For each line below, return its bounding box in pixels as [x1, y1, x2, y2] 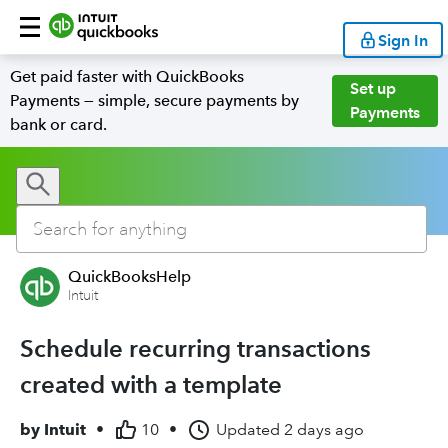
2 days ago [284, 420, 364, 439]
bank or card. [10, 115, 107, 134]
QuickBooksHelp [68, 267, 191, 286]
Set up [350, 79, 396, 98]
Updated [216, 420, 280, 439]
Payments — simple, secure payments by [10, 91, 299, 110]
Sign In [378, 30, 428, 50]
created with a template [20, 370, 282, 399]
